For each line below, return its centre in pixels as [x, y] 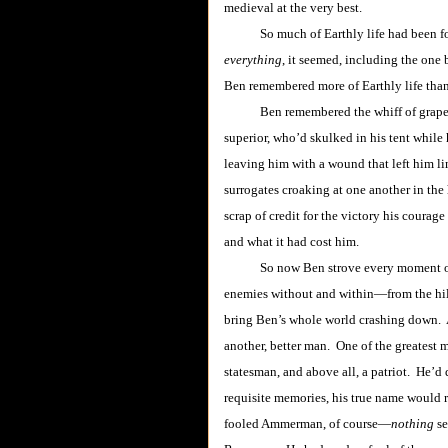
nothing [412, 423]
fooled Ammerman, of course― [307, 423]
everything [253, 59]
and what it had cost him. [291, 241]
